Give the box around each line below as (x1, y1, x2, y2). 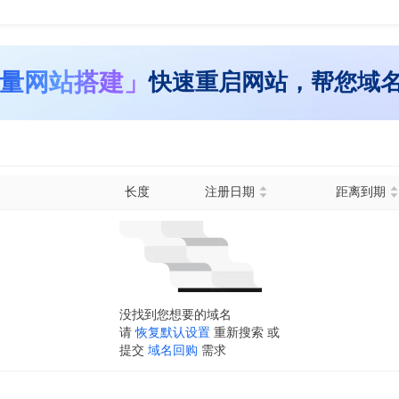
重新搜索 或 (214, 325, 280, 339)
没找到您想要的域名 (119, 307, 232, 322)
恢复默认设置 (135, 325, 210, 339)
